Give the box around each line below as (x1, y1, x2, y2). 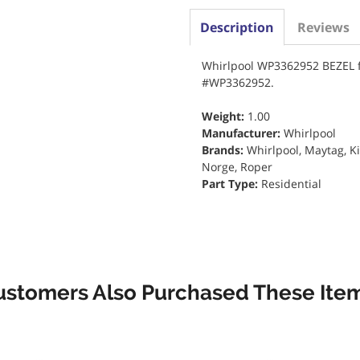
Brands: (201, 142, 247, 157)
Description (199, 18, 274, 36)
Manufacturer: (201, 125, 284, 141)
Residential (260, 176, 321, 191)
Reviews (297, 18, 350, 36)
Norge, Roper (201, 159, 272, 174)
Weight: (201, 108, 247, 124)
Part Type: (201, 176, 261, 191)
